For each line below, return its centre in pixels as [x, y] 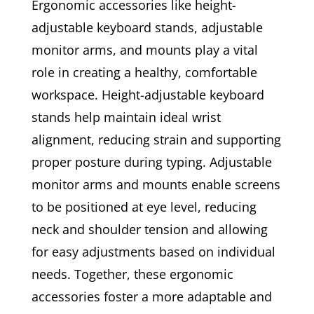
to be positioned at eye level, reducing [144, 207]
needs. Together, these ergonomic [132, 274]
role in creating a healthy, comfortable [144, 72]
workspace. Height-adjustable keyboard [148, 95]
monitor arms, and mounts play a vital [144, 50]
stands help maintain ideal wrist [126, 117]
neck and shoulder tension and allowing [149, 229]
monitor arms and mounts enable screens [156, 184]
